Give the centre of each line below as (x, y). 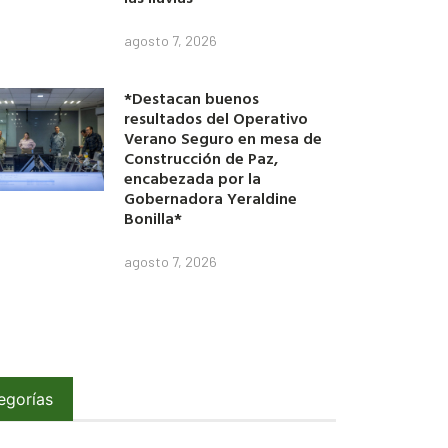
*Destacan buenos (192, 98)
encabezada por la (193, 178)
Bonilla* (153, 218)
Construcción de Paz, (201, 158)
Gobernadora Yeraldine (211, 198)
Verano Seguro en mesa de (223, 138)
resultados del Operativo (216, 118)
